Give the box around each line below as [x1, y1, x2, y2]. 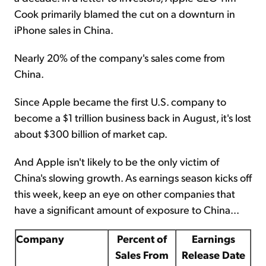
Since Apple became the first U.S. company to [14, 94, 226, 108]
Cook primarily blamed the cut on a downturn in [14, 7, 235, 20]
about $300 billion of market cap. [14, 126, 167, 140]
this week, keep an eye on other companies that [14, 186, 235, 200]
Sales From [115, 248, 169, 261]
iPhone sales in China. [14, 23, 113, 36]
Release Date [181, 248, 245, 261]
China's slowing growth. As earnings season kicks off [14, 170, 252, 184]
